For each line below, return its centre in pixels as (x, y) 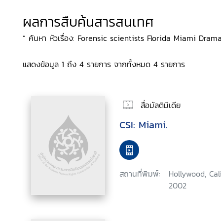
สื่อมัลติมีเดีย (161, 105)
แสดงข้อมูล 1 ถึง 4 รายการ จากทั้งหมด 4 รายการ (104, 64)
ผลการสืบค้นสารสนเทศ (88, 22)
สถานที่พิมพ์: (140, 174)
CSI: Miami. (144, 125)
